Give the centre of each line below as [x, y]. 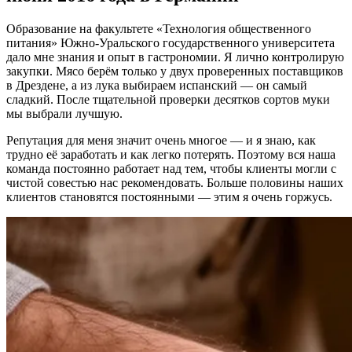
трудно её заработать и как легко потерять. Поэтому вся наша [171, 154]
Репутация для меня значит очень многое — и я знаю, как [161, 140]
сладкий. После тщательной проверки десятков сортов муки [168, 99]
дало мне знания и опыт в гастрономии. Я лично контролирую [175, 57]
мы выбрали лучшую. [64, 113]
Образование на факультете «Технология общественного [159, 28]
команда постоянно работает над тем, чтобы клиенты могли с [171, 168]
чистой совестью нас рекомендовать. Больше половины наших [175, 182]
